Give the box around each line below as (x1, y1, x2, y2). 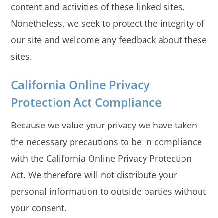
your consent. (11, 202, 67, 214)
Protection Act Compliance (11, 94, 162, 110)
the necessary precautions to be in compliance (11, 136, 202, 148)
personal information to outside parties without (11, 185, 206, 198)
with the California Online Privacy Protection (11, 152, 192, 164)
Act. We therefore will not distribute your (11, 169, 178, 181)
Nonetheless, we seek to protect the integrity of (11, 17, 205, 29)
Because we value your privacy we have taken (11, 119, 198, 131)
